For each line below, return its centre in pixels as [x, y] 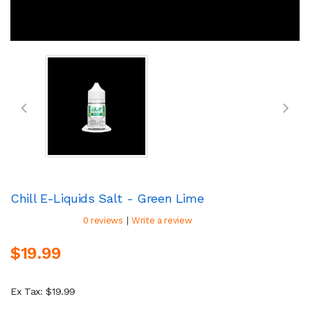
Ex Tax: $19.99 [43, 291]
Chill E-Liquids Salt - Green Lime [107, 198]
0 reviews [103, 220]
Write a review [162, 220]
